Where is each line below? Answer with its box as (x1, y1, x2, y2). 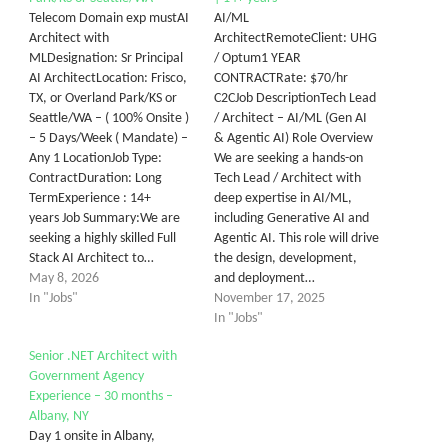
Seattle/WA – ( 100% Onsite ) (29, 111, 189, 126)
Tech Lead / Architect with (214, 171, 361, 186)
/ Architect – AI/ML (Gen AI (214, 111, 367, 126)
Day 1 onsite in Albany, (29, 429, 155, 444)
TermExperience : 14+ (29, 191, 151, 206)
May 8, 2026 (29, 271, 99, 286)
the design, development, (214, 251, 357, 266)
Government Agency (29, 369, 144, 384)
